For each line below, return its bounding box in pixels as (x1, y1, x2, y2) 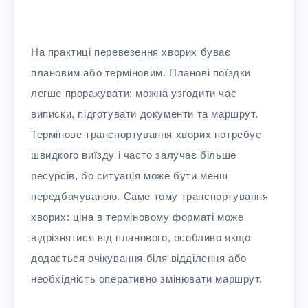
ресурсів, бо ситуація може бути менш (31, 170, 228, 182)
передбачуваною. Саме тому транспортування (31, 190, 269, 203)
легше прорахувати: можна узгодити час (31, 87, 237, 100)
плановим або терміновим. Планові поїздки (31, 67, 252, 79)
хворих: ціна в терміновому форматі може (31, 211, 244, 223)
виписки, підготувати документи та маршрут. (31, 108, 258, 120)
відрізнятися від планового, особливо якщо (31, 232, 251, 244)
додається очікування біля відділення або (31, 252, 247, 265)
